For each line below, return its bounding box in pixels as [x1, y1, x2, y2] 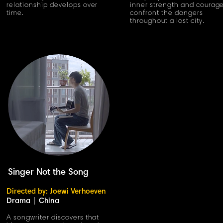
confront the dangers [130, 10, 203, 17]
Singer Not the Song [8, 168, 89, 177]
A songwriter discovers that [6, 215, 100, 222]
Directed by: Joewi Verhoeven [6, 188, 106, 196]
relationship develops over [6, 2, 98, 9]
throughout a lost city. [130, 18, 205, 25]
